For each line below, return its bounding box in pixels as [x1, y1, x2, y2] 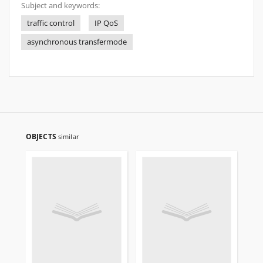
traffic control [27, 18, 75, 28]
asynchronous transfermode [27, 37, 127, 47]
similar [58, 132, 79, 141]
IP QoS [95, 18, 118, 28]
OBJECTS [26, 131, 58, 141]
